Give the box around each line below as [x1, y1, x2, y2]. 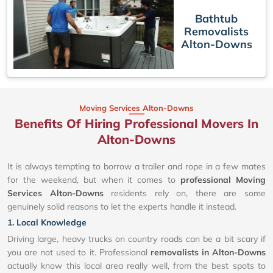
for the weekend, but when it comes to [7, 174, 181, 185]
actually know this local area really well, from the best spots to [7, 260, 266, 271]
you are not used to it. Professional [7, 246, 151, 258]
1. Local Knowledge [7, 216, 87, 228]
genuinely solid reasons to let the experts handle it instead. [7, 200, 236, 212]
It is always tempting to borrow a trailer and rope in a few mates [7, 160, 266, 172]
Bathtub [195, 11, 238, 26]
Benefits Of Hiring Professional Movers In [15, 115, 258, 131]
